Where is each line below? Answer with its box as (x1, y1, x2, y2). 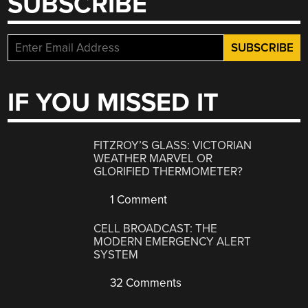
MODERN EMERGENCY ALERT (93, 234, 252, 250)
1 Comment (107, 192, 168, 207)
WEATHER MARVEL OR (93, 151, 213, 166)
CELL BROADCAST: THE (93, 221, 218, 236)
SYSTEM (93, 247, 139, 263)
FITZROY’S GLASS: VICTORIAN (93, 137, 252, 153)
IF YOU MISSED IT (8, 87, 219, 119)
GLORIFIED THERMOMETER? (93, 164, 243, 179)
